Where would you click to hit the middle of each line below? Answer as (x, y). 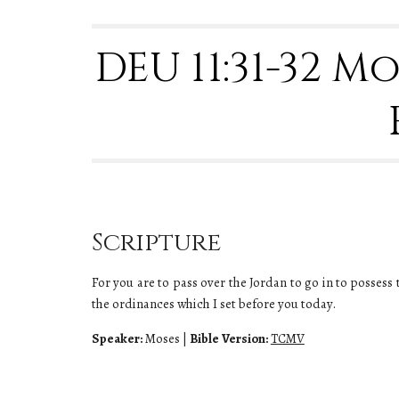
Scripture (156, 243)
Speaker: (117, 338)
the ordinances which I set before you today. (213, 304)
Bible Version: (228, 338)
